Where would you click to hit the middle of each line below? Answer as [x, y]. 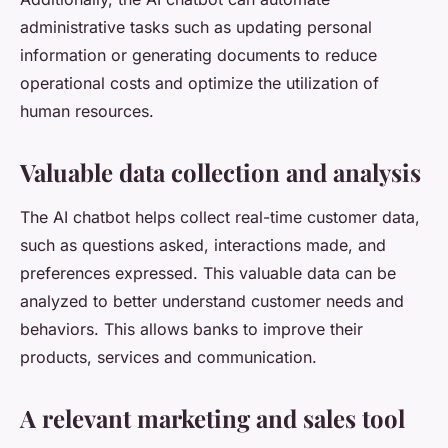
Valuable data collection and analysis [220, 172]
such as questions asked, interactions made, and [203, 245]
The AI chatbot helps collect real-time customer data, [220, 217]
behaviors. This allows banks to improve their [191, 329]
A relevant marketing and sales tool [212, 418]
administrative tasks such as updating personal [196, 27]
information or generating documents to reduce [198, 55]
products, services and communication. [168, 357]
